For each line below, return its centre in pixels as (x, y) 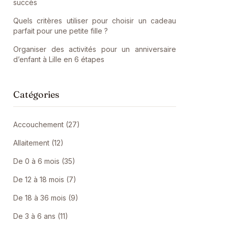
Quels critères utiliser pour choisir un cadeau (95, 21)
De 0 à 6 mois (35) (44, 161)
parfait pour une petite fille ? (61, 31)
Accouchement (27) (47, 124)
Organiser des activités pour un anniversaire (95, 49)
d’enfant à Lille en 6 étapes (59, 59)
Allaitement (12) (38, 143)
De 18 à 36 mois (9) (46, 198)
